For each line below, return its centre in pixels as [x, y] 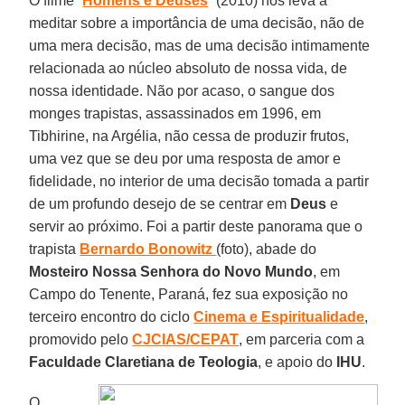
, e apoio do [297, 362]
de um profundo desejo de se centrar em [160, 203]
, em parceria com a [302, 339]
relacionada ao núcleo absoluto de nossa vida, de [188, 68]
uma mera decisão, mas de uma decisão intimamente [200, 45]
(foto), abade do [267, 249]
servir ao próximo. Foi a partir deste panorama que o [196, 226]
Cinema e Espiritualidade [279, 316]
